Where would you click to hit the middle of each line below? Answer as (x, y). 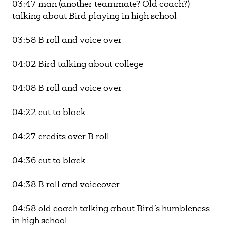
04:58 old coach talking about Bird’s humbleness (111, 210)
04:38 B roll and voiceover (67, 186)
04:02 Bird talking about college (79, 65)
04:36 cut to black (50, 161)
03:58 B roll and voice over (68, 41)
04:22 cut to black (50, 113)
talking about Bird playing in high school (95, 17)
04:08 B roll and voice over (68, 89)
